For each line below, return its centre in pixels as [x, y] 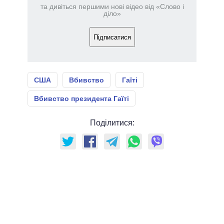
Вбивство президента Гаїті [81, 99]
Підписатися [112, 37]
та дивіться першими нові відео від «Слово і [112, 7]
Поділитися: [112, 123]
